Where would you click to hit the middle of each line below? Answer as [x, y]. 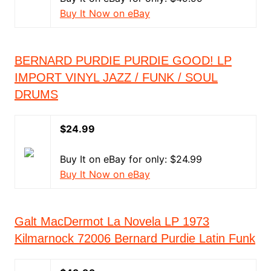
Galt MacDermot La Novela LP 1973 [112, 221]
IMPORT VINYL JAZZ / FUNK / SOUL [116, 77]
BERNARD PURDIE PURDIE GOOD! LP [123, 60]
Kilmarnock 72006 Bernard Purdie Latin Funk [135, 238]
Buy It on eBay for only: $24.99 [131, 159]
